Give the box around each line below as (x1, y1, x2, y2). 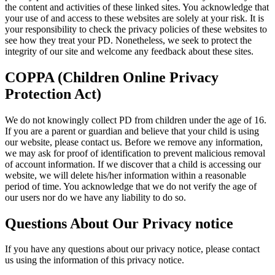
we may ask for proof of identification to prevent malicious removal (5, 147, 265, 158)
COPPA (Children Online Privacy (5, 69, 219, 85)
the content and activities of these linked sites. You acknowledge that (5, 1, 269, 12)
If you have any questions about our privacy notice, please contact (5, 244, 260, 255)
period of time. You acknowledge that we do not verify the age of (5, 180, 257, 192)
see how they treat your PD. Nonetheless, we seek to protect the (5, 34, 252, 45)
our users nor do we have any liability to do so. (5, 192, 186, 203)
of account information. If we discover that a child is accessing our (5, 158, 261, 169)
